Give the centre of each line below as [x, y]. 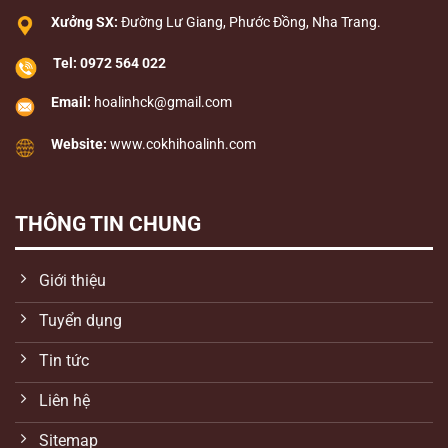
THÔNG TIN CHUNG [108, 223]
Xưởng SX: [84, 22]
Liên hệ [64, 400]
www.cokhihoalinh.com [183, 144]
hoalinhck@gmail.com [163, 103]
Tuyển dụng [80, 320]
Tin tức [64, 360]
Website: [79, 144]
